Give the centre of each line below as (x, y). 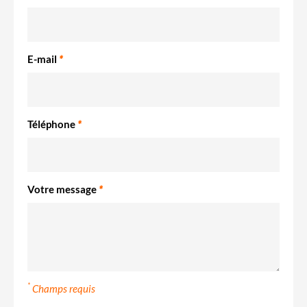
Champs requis (63, 288)
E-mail (43, 59)
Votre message (63, 189)
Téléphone (52, 124)
